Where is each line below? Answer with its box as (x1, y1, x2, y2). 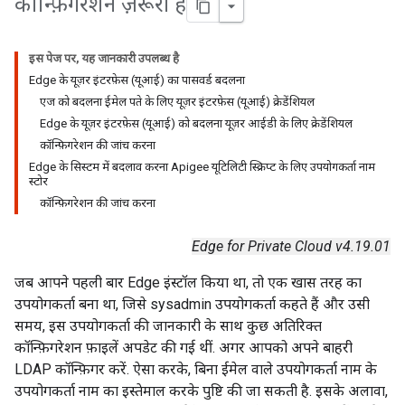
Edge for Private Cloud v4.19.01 (192, 238, 391, 255)
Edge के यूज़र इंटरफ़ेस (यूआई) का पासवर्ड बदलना (29, 73, 245, 87)
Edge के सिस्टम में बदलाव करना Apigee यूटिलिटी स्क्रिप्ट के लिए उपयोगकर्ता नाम (29, 160, 375, 174)
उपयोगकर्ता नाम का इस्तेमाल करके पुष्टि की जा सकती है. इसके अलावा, (14, 382, 388, 400)
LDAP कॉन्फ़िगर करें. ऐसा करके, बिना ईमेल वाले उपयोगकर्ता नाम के (14, 361, 377, 378)
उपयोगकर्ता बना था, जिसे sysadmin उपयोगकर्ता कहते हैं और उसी (14, 296, 370, 313)
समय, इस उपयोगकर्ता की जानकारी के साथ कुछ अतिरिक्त (14, 317, 322, 334)
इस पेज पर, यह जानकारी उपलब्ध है (29, 52, 179, 65)
